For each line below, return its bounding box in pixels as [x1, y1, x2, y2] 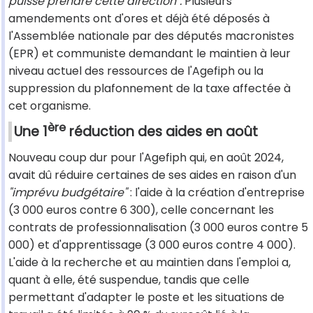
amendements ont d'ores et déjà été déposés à [8, 10, 270, 27]
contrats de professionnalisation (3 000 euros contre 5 [8, 219, 308, 236]
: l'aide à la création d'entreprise [127, 184, 305, 201]
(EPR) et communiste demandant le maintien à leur [8, 45, 291, 62]
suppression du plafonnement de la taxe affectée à [8, 80, 291, 97]
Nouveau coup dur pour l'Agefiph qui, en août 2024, [8, 150, 284, 166]
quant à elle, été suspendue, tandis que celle [8, 272, 249, 289]
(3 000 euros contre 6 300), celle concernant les [8, 202, 274, 219]
